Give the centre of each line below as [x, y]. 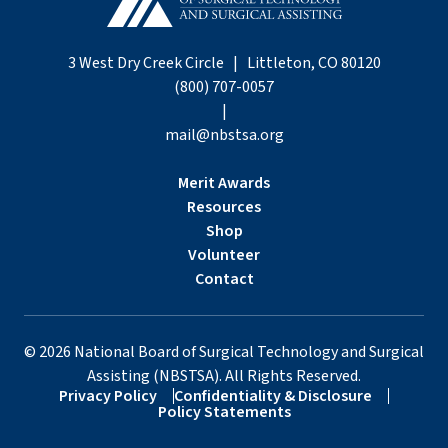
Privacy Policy [108, 396]
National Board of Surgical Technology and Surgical [247, 352]
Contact [224, 279]
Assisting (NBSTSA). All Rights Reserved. [224, 376]
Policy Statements [224, 412]
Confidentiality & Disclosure [273, 396]
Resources [224, 207]
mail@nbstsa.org [224, 135]
